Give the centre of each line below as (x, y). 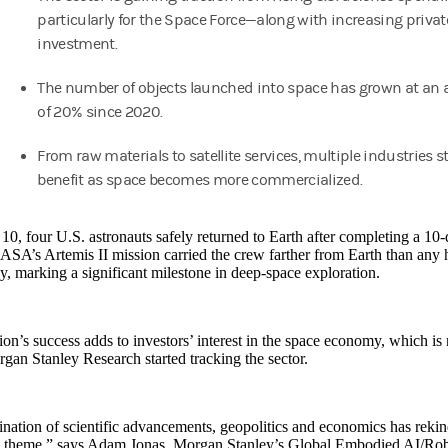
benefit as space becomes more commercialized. (200, 180)
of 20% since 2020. (100, 112)
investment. (77, 44)
